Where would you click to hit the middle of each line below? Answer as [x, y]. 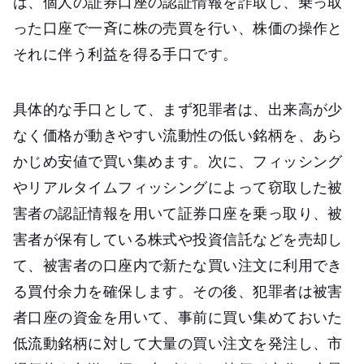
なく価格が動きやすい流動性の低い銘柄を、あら [178, 134]
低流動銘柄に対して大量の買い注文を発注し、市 [178, 342]
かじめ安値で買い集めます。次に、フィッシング [178, 160]
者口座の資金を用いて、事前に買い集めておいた [178, 316]
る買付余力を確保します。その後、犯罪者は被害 [178, 290]
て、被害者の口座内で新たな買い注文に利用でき [178, 264]
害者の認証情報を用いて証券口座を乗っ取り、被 [178, 212]
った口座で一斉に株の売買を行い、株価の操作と [178, 27]
